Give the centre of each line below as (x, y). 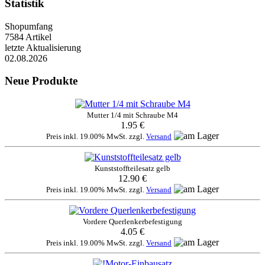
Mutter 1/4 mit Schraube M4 (132, 115)
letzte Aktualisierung (43, 47)
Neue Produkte (41, 81)
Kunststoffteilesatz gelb (132, 168)
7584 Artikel (28, 37)
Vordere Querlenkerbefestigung (132, 221)
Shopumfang (29, 26)
